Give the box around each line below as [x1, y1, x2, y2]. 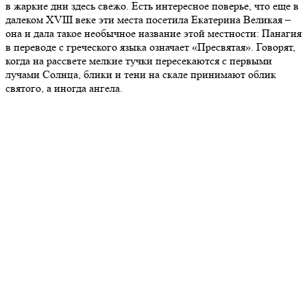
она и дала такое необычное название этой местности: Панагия [5, 26, 302, 40]
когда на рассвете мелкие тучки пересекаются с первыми [5, 53, 272, 67]
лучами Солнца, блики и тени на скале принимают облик [5, 67, 276, 81]
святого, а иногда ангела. [5, 81, 123, 95]
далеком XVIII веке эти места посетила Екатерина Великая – [5, 12, 291, 26]
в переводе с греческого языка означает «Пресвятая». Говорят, [5, 40, 295, 53]
